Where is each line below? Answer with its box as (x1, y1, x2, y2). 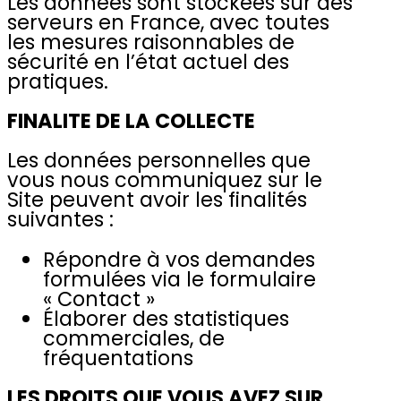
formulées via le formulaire (43, 264, 316, 294)
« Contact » (43, 284, 155, 313)
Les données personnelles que (7, 146, 311, 175)
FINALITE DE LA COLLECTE (7, 107, 255, 136)
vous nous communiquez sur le (7, 166, 322, 195)
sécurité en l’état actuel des (7, 47, 289, 76)
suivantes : (7, 205, 114, 235)
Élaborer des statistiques (43, 303, 289, 333)
